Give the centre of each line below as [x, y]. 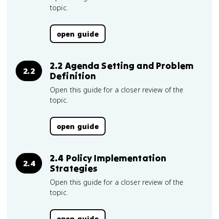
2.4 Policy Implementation [108, 158]
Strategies [74, 168]
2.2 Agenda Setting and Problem [122, 66]
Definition [73, 76]
